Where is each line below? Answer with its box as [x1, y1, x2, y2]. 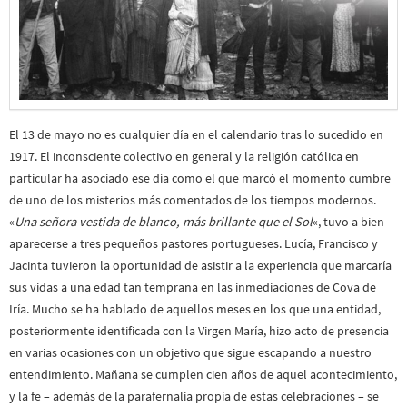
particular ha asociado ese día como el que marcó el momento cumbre [9, 169, 391, 186]
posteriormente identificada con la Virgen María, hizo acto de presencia [9, 322, 389, 339]
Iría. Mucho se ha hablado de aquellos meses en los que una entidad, [9, 300, 381, 317]
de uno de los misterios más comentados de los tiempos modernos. [9, 191, 376, 208]
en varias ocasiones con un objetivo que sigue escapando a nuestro [9, 343, 372, 361]
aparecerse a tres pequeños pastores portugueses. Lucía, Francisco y [9, 234, 378, 252]
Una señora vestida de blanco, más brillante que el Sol [15, 213, 313, 230]
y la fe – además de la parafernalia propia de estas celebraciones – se [9, 387, 379, 404]
